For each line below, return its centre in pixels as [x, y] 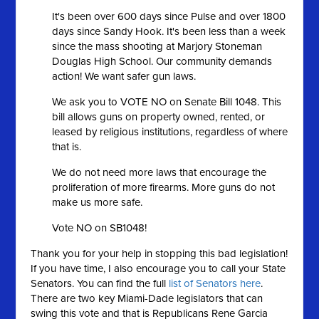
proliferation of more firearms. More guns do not [164, 187]
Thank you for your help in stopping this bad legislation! [159, 253]
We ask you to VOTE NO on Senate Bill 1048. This [167, 102]
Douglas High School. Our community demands [162, 61]
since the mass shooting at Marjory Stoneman [157, 46]
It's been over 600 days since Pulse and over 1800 [169, 16]
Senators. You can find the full [100, 283]
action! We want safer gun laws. [124, 76]
